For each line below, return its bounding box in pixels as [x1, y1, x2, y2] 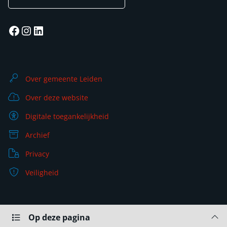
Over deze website [25, 93, 88, 102]
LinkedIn [32, 21, 81, 39]
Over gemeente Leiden [25, 74, 102, 84]
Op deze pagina [28, 212, 90, 223]
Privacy [25, 149, 49, 159]
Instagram [20, 21, 77, 39]
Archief [25, 130, 50, 140]
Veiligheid [25, 168, 59, 177]
